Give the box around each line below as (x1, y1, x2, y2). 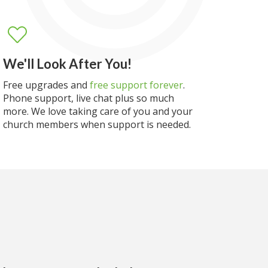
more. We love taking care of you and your (3, 105, 193, 118)
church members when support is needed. (3, 118, 191, 131)
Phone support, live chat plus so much (3, 92, 175, 105)
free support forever (90, 78, 184, 92)
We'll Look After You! (3, 56, 132, 72)
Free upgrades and (3, 78, 90, 92)
